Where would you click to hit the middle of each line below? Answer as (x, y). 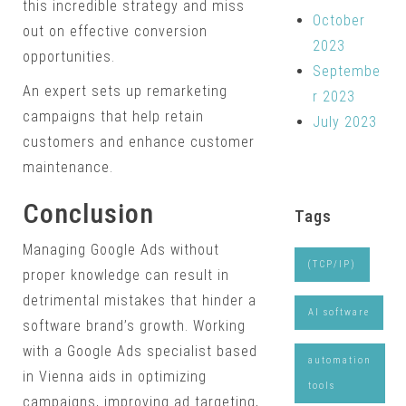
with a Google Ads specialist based (140, 352)
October (338, 20)
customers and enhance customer (139, 142)
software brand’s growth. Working (134, 326)
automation (339, 360)
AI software (338, 312)
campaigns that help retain (113, 117)
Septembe (346, 71)
